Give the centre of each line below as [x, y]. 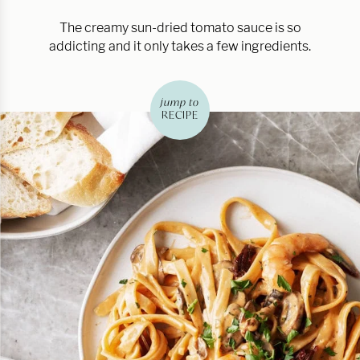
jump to [180, 102]
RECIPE [180, 115]
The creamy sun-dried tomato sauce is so [180, 28]
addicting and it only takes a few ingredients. [180, 46]
